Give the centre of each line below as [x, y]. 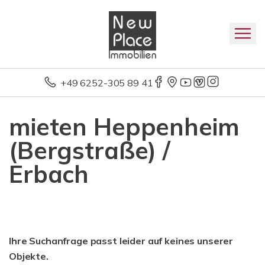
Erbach [49, 174]
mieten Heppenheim [124, 127]
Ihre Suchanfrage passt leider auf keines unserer [121, 241]
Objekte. [29, 256]
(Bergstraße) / [90, 150]
